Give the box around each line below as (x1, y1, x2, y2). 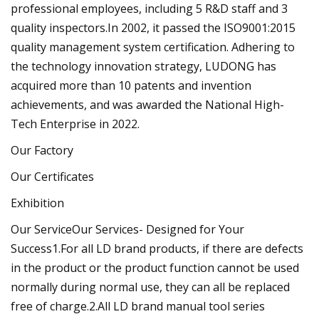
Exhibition (11, 194, 64, 211)
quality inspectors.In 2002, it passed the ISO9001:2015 (11, 19, 296, 36)
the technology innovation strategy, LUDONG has (11, 58, 276, 74)
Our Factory (11, 142, 73, 158)
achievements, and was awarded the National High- (11, 96, 284, 113)
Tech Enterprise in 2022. (11, 115, 140, 132)
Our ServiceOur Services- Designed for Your (11, 221, 244, 237)
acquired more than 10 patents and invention (11, 77, 251, 93)
